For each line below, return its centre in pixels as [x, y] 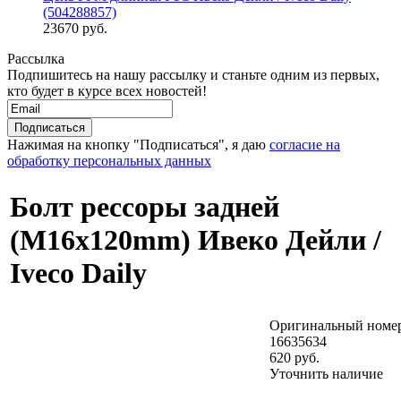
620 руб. [294, 358]
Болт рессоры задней [145, 207]
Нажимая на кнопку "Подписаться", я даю [138, 145]
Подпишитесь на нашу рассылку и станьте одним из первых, [193, 75]
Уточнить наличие [326, 374]
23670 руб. [75, 28]
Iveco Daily [78, 273]
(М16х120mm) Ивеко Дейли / [196, 240]
